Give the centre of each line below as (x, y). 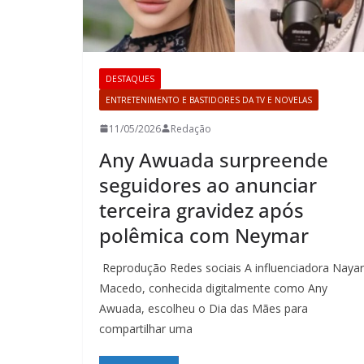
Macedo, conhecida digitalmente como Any (213, 288)
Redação (191, 128)
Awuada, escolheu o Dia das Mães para (204, 308)
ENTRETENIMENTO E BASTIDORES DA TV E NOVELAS (209, 100)
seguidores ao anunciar (208, 184)
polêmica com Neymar (204, 235)
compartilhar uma (146, 328)
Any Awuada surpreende (214, 159)
